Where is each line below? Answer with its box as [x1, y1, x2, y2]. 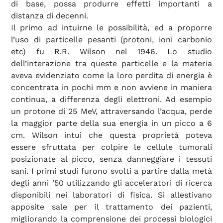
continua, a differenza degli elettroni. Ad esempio [11, 94, 212, 104]
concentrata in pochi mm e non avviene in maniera [11, 82, 212, 92]
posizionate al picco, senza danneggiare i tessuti [11, 154, 212, 164]
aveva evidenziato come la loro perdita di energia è [11, 70, 212, 80]
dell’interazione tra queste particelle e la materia [11, 58, 212, 68]
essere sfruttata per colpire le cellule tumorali [11, 142, 212, 152]
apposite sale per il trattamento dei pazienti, [11, 202, 212, 212]
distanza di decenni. [11, 10, 88, 20]
